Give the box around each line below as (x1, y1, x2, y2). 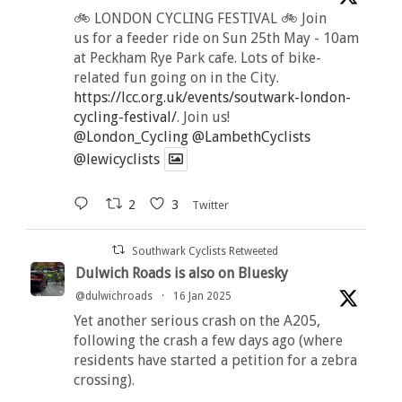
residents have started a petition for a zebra (73, 351, 357, 369)
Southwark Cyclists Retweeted (132, 244, 279, 258)
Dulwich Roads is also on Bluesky (74, 264, 288, 282)
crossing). (73, 371, 135, 389)
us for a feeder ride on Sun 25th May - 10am (73, 29, 359, 47)
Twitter (191, 197, 229, 212)
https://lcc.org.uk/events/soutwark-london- (73, 88, 351, 106)
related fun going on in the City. (73, 68, 279, 86)
